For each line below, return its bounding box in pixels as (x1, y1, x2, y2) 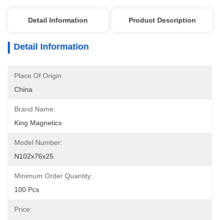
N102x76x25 (14, 152, 54, 160)
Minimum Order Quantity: (14, 172, 93, 180)
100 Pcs (14, 186, 39, 193)
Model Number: (14, 138, 62, 146)
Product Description (128, 16, 196, 24)
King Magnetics (14, 119, 62, 127)
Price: (14, 205, 32, 213)
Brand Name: (14, 105, 55, 113)
